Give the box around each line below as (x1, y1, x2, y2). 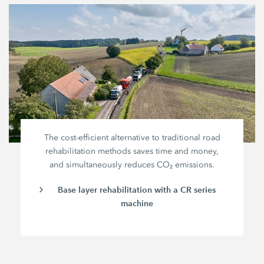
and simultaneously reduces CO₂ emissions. (49, 160, 215, 170)
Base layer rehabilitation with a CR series (58, 184, 216, 196)
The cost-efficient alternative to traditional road (44, 133, 220, 143)
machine (120, 198, 153, 209)
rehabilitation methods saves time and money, (45, 146, 219, 157)
